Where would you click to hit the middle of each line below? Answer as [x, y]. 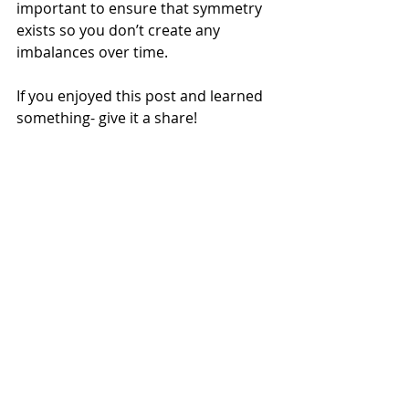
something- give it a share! [107, 118]
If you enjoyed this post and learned [142, 96]
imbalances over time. [92, 52]
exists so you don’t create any [120, 30]
